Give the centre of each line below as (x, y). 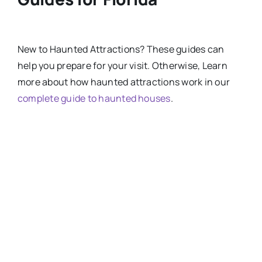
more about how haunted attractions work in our (124, 82)
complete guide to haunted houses (94, 99)
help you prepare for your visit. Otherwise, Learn (122, 66)
